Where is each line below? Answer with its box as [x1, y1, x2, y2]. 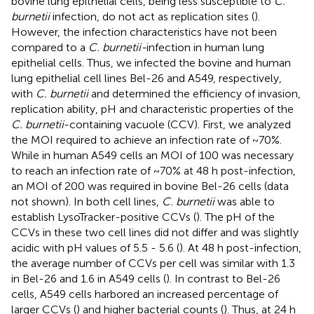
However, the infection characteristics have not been [11, 25, 277, 39]
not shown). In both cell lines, [11, 194, 162, 208]
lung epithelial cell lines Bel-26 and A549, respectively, [11, 71, 282, 85]
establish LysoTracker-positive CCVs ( [11, 210, 196, 224]
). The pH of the [196, 210, 275, 224]
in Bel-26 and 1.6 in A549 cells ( [11, 271, 166, 285]
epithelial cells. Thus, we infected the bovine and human [11, 55, 291, 69]
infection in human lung [146, 40, 264, 54]
